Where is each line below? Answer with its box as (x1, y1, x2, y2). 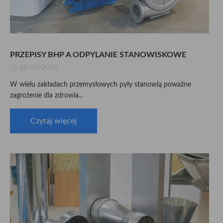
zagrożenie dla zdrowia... (10, 92, 83, 99)
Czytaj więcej (30, 117, 77, 125)
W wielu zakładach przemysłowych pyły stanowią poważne (10, 81, 191, 88)
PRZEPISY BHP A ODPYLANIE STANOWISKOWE (10, 51, 186, 59)
